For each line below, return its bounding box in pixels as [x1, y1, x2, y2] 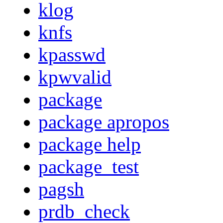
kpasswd [38, 44, 106, 66]
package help [38, 133, 141, 155]
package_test [38, 156, 139, 178]
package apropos [38, 111, 169, 133]
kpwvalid [38, 66, 111, 88]
